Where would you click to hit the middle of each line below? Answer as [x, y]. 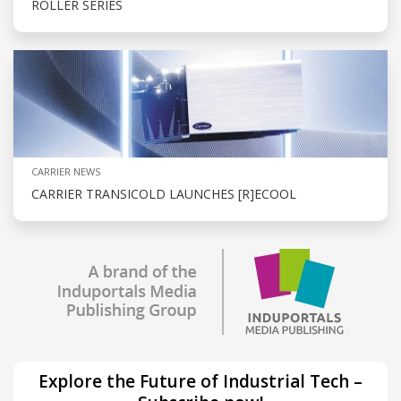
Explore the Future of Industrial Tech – [200, 381]
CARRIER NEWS [66, 171]
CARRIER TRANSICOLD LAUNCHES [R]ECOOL [164, 193]
